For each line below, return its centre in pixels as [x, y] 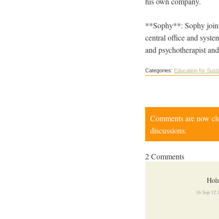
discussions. [168, 130]
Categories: [160, 71]
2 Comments [165, 156]
